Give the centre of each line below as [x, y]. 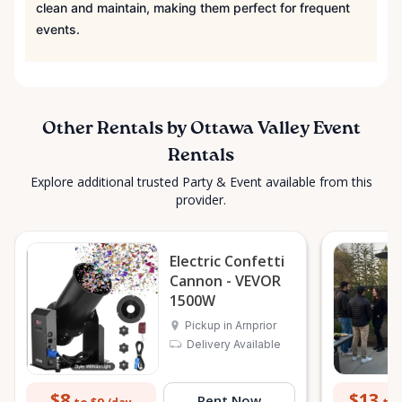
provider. [201, 200]
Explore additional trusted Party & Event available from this [201, 182]
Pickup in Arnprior [231, 326]
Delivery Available [234, 345]
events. [58, 30]
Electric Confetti [227, 262]
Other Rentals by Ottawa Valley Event [201, 130]
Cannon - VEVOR [225, 281]
